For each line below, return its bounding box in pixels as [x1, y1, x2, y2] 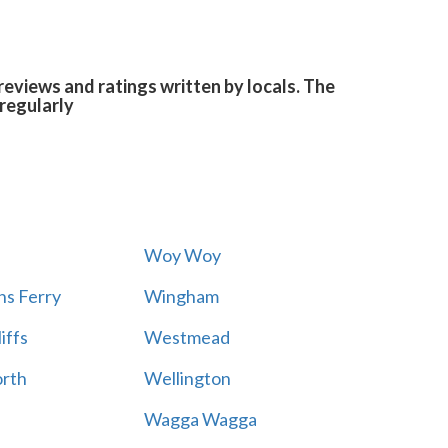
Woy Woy [143, 244, 221, 266]
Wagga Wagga [143, 408, 257, 430]
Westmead [143, 326, 230, 348]
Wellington [143, 367, 231, 389]
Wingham [143, 285, 219, 307]
